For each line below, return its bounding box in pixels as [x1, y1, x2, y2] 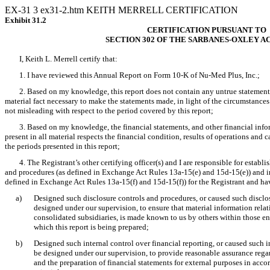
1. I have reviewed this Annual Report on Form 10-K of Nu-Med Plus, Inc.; [19, 71, 260, 80]
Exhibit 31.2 [5, 16, 46, 25]
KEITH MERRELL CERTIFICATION [86, 5, 238, 15]
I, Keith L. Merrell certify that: [19, 54, 118, 63]
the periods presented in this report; [5, 142, 120, 151]
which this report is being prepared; [34, 222, 149, 231]
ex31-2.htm [40, 5, 86, 15]
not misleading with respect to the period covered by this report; [5, 106, 213, 115]
